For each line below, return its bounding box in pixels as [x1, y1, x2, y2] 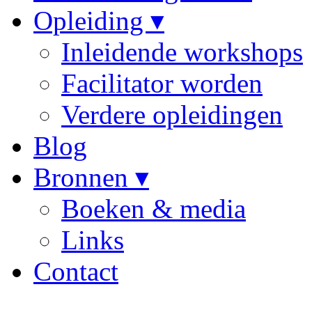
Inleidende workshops [61, 37, 303, 67]
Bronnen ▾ [33, 162, 149, 192]
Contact [33, 256, 118, 286]
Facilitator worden [61, 68, 263, 98]
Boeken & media [61, 194, 246, 224]
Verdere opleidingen [61, 100, 283, 130]
